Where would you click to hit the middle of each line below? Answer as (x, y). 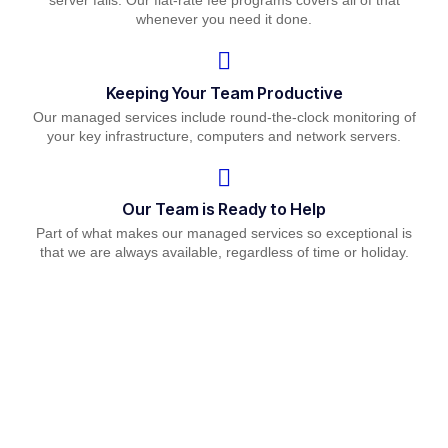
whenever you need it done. (224, 19)
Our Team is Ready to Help (224, 209)
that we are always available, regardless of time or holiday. (224, 252)
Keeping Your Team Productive (224, 92)
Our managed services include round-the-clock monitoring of (224, 116)
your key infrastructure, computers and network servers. (224, 135)
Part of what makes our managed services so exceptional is (224, 233)
